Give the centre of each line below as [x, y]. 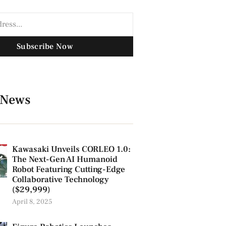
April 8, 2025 [32, 202]
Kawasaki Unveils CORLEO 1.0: [71, 150]
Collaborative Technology [60, 180]
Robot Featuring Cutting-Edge [68, 170]
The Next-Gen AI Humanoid [65, 160]
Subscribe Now [45, 46]
